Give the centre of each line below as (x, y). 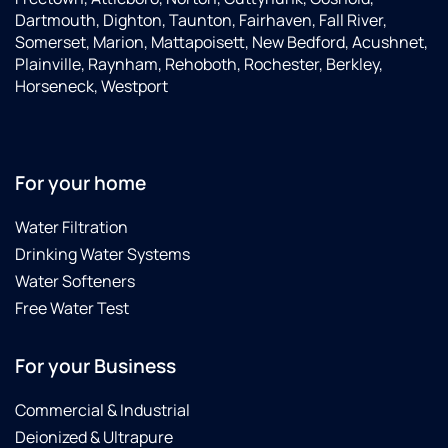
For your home (80, 183)
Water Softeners (75, 281)
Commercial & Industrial (102, 410)
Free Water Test (72, 308)
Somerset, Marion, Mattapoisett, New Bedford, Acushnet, (221, 41)
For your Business (95, 366)
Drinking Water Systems (102, 254)
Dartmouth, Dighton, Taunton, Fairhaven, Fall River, (201, 19)
